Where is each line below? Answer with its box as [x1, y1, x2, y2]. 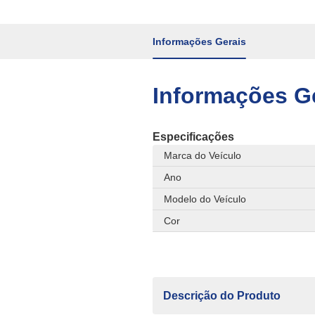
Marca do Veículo [164, 149, 241, 161]
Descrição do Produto [163, 288, 281, 302]
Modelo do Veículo [164, 193, 246, 205]
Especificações [153, 129, 234, 143]
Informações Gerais [153, 35, 246, 47]
